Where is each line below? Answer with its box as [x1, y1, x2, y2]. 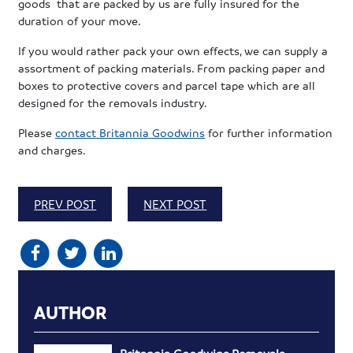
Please [18, 124, 56, 139]
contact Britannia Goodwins [55, 124, 206, 139]
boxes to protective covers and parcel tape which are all [18, 77, 316, 92]
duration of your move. [18, 13, 142, 28]
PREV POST [34, 195, 97, 212]
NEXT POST [143, 195, 207, 212]
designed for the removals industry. [18, 95, 208, 110]
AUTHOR [34, 301, 108, 325]
